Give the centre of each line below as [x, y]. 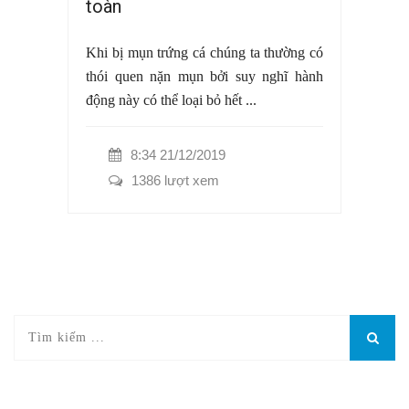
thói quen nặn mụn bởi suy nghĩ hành [204, 77]
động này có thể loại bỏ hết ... [171, 100]
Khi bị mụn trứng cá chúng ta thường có [204, 53]
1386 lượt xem [175, 181]
